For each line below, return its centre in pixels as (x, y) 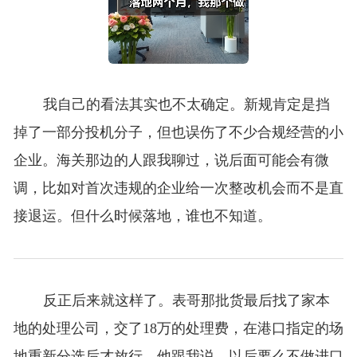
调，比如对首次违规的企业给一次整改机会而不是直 (178, 188)
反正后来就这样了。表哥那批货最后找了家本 (186, 301)
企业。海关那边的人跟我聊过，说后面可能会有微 (171, 161)
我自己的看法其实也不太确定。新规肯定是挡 (186, 105)
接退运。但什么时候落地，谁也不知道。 (142, 216)
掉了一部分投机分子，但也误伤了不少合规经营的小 (178, 133)
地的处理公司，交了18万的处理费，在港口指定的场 (178, 329)
